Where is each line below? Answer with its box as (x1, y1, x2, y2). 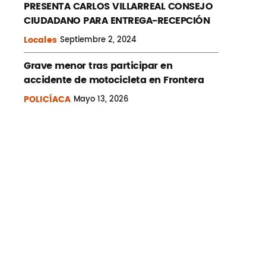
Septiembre (60, 33, 106, 46)
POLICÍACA (24, 93, 71, 107)
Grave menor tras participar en (24, 58, 172, 74)
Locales (24, 33, 57, 47)
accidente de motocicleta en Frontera (24, 72, 204, 88)
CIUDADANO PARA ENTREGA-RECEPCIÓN (24, 13, 210, 29)
